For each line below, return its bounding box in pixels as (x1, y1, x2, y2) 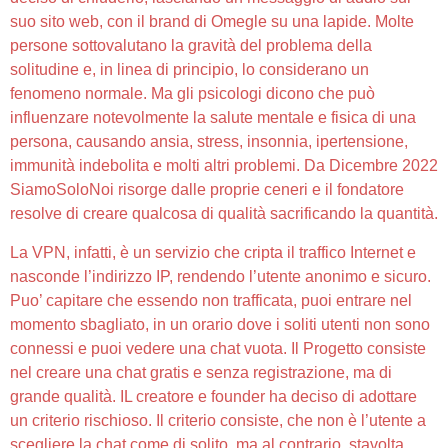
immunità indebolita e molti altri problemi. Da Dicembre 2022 (10, 157, 438, 175)
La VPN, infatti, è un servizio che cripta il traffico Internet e (10, 243, 416, 261)
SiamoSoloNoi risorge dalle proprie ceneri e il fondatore (10, 181, 404, 199)
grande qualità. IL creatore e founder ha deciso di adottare (10, 387, 417, 405)
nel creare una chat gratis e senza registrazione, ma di (10, 363, 392, 381)
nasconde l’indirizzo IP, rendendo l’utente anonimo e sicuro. (10, 267, 431, 285)
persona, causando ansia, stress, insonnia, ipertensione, (10, 133, 408, 151)
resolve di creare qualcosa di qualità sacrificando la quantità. (10, 205, 438, 223)
